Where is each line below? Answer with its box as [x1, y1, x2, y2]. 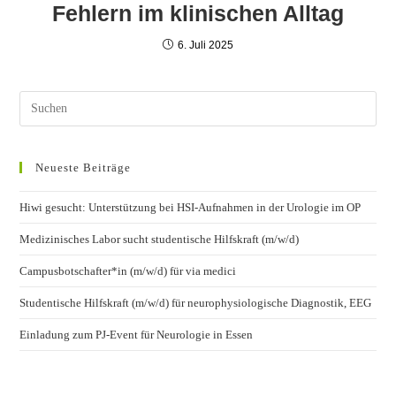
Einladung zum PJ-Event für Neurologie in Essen [19, 327, 254, 341]
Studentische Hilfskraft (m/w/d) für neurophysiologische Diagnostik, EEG [19, 295, 372, 309]
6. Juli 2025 [178, 38, 233, 51]
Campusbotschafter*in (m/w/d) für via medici [19, 263, 237, 278]
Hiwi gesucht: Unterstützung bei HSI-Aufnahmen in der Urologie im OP [19, 200, 362, 214]
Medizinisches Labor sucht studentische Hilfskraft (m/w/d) [19, 232, 300, 246]
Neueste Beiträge [35, 160, 132, 174]
